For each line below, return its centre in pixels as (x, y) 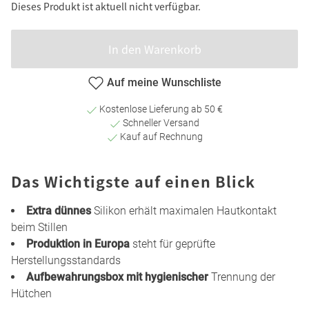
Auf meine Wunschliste (164, 82)
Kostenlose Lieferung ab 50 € (160, 109)
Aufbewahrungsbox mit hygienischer (117, 277)
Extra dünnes (59, 211)
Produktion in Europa (78, 244)
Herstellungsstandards (66, 261)
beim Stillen (39, 228)
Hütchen (31, 294)
